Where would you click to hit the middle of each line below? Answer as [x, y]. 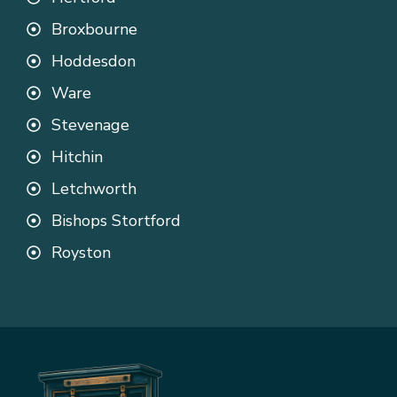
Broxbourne [94, 30]
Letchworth [94, 189]
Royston [81, 253]
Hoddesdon [93, 62]
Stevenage [90, 125]
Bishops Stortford [116, 221]
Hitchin [77, 157]
